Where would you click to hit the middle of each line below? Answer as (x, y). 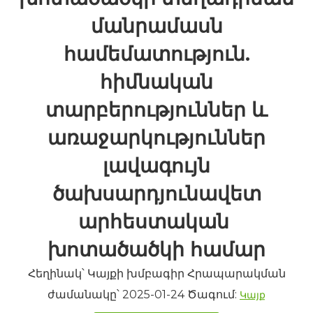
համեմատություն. (156, 54)
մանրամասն (156, 26)
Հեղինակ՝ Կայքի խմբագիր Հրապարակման (156, 274)
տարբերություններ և (156, 110)
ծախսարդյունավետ (156, 194)
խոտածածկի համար (156, 249)
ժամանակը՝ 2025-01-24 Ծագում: (144, 294)
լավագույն (156, 166)
